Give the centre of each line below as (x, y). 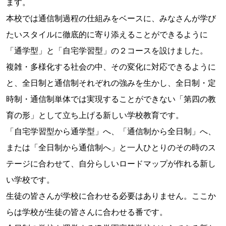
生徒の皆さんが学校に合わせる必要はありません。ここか (111, 196)
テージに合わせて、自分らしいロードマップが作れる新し (111, 164)
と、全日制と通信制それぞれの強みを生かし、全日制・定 (111, 83)
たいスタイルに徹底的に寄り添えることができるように (107, 35)
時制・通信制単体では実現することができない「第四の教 (111, 99)
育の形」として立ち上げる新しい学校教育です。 (95, 115)
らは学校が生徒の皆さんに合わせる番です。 (87, 212)
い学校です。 (30, 180)
